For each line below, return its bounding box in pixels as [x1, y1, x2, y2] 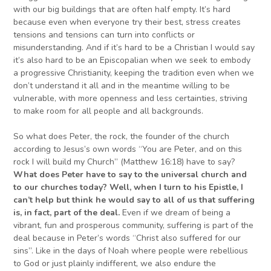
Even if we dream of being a [120, 207, 231, 219]
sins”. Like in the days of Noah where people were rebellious [13, 245, 249, 257]
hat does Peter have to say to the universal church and [24, 169, 247, 181]
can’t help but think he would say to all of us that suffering [13, 194, 255, 206]
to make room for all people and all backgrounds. [13, 105, 204, 117]
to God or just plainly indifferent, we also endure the [13, 258, 217, 270]
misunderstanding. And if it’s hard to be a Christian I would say [13, 42, 255, 54]
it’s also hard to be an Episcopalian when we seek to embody [13, 54, 251, 67]
